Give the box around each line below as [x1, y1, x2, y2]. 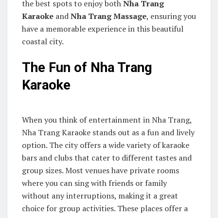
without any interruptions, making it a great [22, 190, 178, 201]
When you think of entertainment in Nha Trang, [22, 114, 192, 125]
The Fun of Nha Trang [22, 60, 152, 76]
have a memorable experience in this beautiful [22, 23, 183, 35]
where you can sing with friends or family [22, 177, 167, 188]
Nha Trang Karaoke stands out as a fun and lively [22, 127, 195, 138]
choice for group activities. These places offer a [22, 202, 188, 214]
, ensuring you [146, 11, 196, 22]
